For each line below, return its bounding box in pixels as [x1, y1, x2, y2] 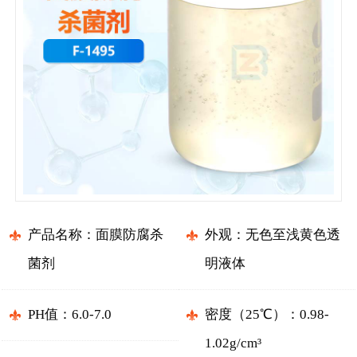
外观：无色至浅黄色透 [204, 227, 340, 243]
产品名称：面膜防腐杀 [27, 227, 163, 243]
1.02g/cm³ [204, 335, 261, 351]
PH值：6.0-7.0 [27, 307, 112, 323]
